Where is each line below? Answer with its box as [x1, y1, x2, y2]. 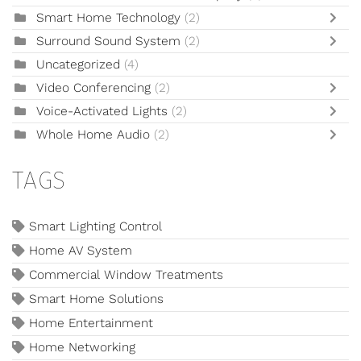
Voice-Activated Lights [36, 104, 172, 119]
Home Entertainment [29, 316, 153, 331]
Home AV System [29, 243, 132, 259]
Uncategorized [36, 57, 120, 73]
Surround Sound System [36, 34, 180, 49]
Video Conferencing [36, 81, 151, 96]
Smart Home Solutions [29, 292, 164, 307]
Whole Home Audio [36, 127, 150, 143]
